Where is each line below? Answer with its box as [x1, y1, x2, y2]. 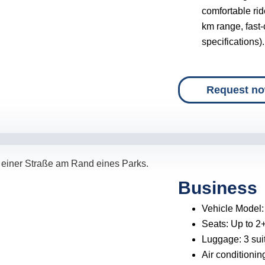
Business [178, 178, 258, 198]
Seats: [202, 219, 231, 230]
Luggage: [202, 234, 244, 245]
